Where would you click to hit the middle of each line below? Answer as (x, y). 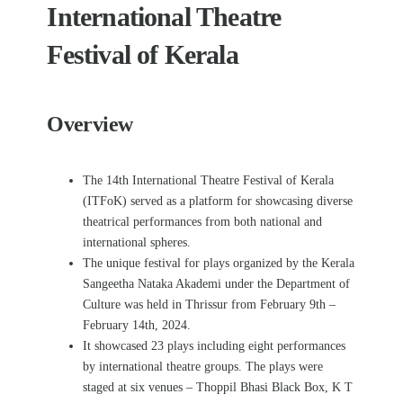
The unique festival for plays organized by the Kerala (219, 263)
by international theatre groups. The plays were (203, 367)
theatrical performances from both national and (203, 222)
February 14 (114, 325)
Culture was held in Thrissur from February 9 (200, 304)
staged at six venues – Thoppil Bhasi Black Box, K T (218, 387)
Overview (90, 124)
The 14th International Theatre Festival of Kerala (209, 180)
